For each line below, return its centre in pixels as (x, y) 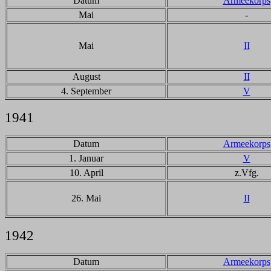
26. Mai (86, 198)
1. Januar (86, 158)
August (86, 77)
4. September (86, 91)
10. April (86, 173)
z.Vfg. (247, 173)
